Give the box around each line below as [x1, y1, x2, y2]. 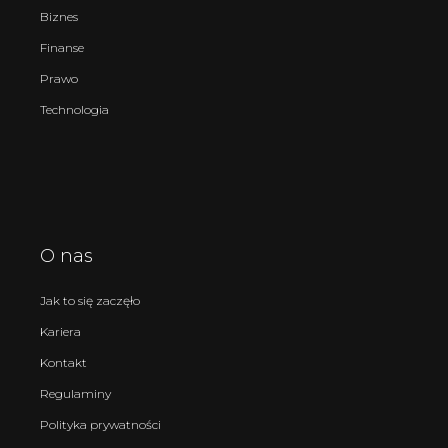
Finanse [40, 39, 84, 55]
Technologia [40, 101, 109, 117]
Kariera [40, 323, 81, 339]
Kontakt [40, 354, 87, 370]
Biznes [40, 8, 78, 24]
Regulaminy [40, 385, 111, 401]
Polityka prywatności [40, 416, 161, 432]
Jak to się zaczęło [40, 292, 140, 308]
